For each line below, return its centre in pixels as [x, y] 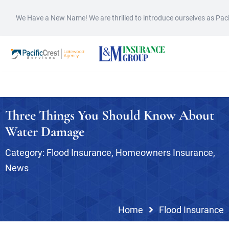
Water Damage [45, 132]
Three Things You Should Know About [110, 115]
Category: [26, 153]
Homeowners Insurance [164, 153]
